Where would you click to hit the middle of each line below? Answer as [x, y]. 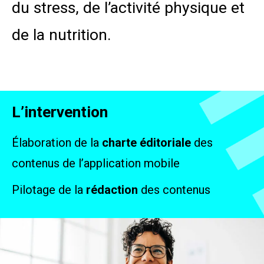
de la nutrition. [62, 34]
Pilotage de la [49, 189]
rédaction [112, 189]
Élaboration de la [57, 142]
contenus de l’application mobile [96, 163]
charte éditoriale [146, 142]
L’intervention [60, 111]
